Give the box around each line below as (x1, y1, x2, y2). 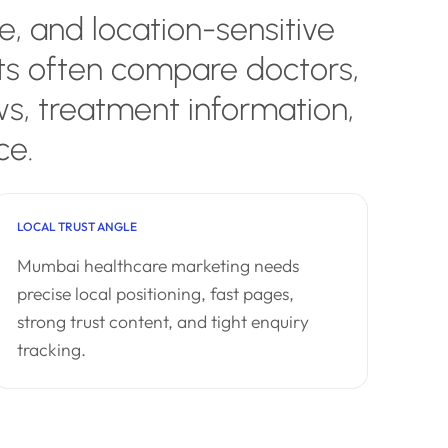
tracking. (17, 338, 86, 361)
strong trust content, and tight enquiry (17, 310, 309, 333)
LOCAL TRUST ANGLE (17, 219, 137, 234)
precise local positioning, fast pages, (17, 282, 294, 305)
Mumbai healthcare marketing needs (17, 254, 299, 277)
